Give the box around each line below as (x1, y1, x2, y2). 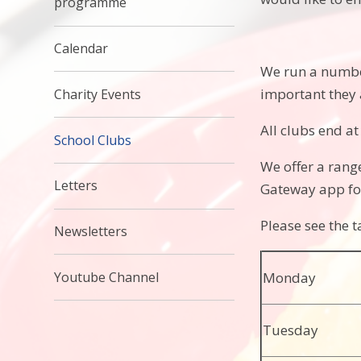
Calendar (54, 39, 109, 57)
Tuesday (263, 321, 319, 339)
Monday (263, 268, 317, 287)
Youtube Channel (54, 268, 160, 286)
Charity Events (54, 85, 142, 103)
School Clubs (54, 131, 132, 149)
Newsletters (54, 222, 128, 241)
